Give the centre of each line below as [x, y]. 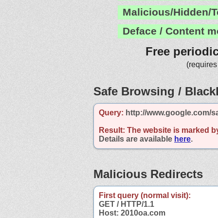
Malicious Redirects [148, 174]
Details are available [136, 139]
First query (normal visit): [145, 195]
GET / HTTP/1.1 [127, 204]
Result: [112, 130]
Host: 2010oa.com [132, 213]
